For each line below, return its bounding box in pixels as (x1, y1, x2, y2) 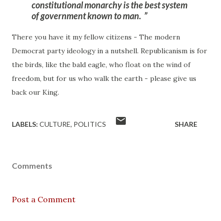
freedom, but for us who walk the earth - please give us (12, 74, 196, 83)
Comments (12, 161, 52, 170)
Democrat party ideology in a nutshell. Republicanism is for (12, 46, 207, 55)
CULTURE (39, 120, 71, 128)
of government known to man (32, 10, 139, 21)
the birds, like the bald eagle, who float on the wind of (12, 60, 190, 69)
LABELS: (12, 120, 38, 128)
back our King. (12, 88, 59, 97)
